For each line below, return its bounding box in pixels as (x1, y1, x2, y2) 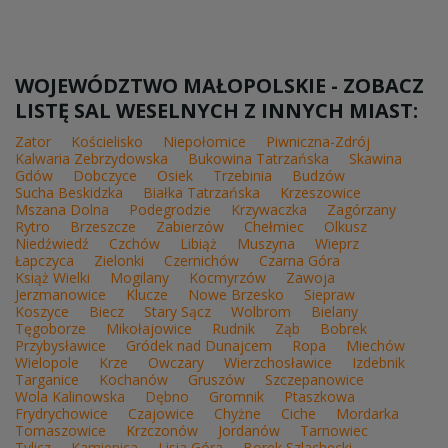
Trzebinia (213, 165, 272, 185)
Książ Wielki (15, 267, 90, 287)
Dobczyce (73, 165, 137, 185)
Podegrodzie (129, 199, 211, 219)
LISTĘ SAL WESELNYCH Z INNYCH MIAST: (15, 96, 418, 124)
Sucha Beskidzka (15, 182, 123, 202)
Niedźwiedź (15, 233, 89, 253)
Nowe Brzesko (188, 284, 284, 304)
